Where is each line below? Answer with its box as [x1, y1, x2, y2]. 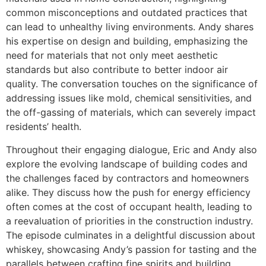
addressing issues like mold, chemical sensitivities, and [6, 92, 252, 104]
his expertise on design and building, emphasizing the [6, 35, 248, 47]
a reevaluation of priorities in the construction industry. [6, 214, 253, 227]
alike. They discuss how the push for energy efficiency [6, 186, 251, 198]
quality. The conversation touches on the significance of [6, 78, 258, 90]
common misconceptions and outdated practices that [6, 7, 248, 19]
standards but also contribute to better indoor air [6, 64, 228, 76]
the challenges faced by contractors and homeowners [6, 172, 249, 184]
